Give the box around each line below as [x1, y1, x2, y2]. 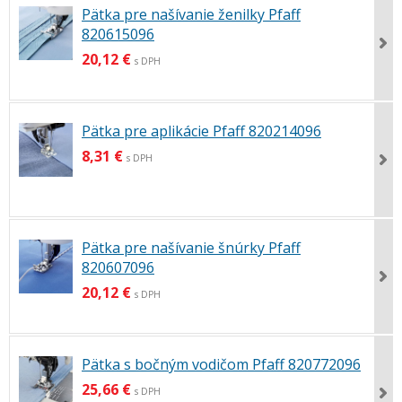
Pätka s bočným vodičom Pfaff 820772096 [82, 354, 361, 375]
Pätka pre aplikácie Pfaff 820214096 [82, 120, 321, 141]
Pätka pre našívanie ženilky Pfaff [82, 4, 301, 24]
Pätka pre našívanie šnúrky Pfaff [82, 238, 301, 258]
